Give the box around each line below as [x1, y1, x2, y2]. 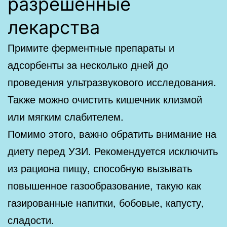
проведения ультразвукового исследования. [8, 74, 216, 89]
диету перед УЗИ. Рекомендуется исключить [8, 143, 218, 158]
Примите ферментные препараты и [8, 40, 174, 55]
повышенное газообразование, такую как [8, 177, 201, 193]
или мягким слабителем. [8, 108, 124, 124]
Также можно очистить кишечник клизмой [8, 91, 202, 106]
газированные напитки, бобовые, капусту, [8, 195, 204, 210]
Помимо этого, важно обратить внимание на [8, 126, 216, 141]
